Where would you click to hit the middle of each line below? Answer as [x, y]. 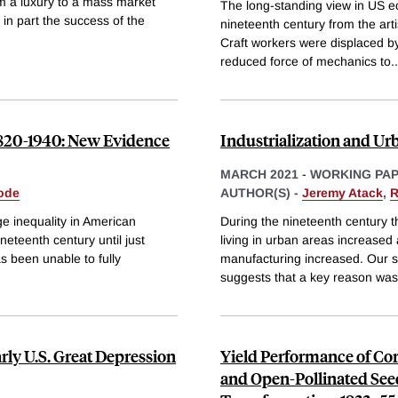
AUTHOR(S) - [261, 193]
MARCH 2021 [259, 175]
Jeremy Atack [342, 193]
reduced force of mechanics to [306, 62]
